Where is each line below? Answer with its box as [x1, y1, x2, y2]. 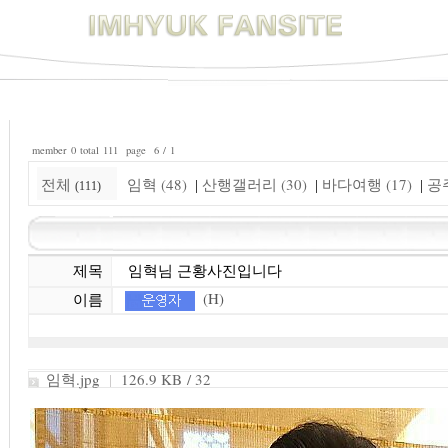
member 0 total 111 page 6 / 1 [27, 143, 175, 157]
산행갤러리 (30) [201, 174, 307, 194]
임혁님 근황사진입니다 [111, 263, 282, 279]
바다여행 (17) [321, 174, 412, 194]
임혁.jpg [45, 369, 100, 389]
